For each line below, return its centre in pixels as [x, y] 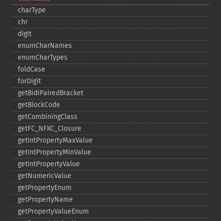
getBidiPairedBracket [51, 93]
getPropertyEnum [45, 188]
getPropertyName [45, 200]
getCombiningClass [48, 117]
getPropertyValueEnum [53, 211]
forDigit [29, 81]
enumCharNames [45, 46]
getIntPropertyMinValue [55, 152]
